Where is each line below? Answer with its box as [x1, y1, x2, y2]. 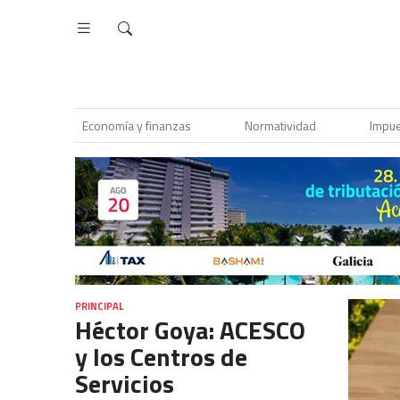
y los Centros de [75, 337, 247, 376]
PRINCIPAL [75, 298, 123, 313]
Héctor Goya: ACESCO [75, 311, 305, 349]
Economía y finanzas [82, 116, 191, 135]
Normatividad [245, 116, 316, 135]
